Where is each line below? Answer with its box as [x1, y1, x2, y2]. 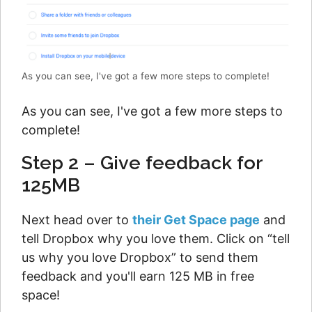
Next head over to [22, 212, 132, 228]
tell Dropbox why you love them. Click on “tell [22, 231, 290, 247]
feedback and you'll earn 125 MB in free [22, 269, 254, 284]
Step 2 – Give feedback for [22, 152, 263, 174]
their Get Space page [132, 212, 260, 228]
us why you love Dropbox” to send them [22, 250, 258, 265]
